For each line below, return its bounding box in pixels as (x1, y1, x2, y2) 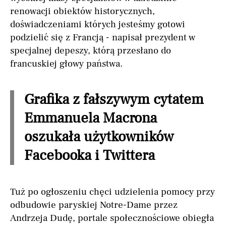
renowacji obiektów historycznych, (10, 5, 155, 18)
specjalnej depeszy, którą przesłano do (10, 44, 171, 57)
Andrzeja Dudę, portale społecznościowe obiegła (10, 212, 214, 224)
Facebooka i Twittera (24, 146, 155, 165)
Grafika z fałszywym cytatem (24, 90, 204, 109)
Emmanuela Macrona (24, 109, 157, 128)
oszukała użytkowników (24, 128, 174, 147)
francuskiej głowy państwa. (10, 58, 123, 70)
